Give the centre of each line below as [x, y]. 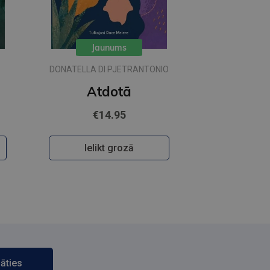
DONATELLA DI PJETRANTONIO [109, 70]
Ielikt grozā [109, 148]
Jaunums [109, 48]
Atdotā [109, 92]
